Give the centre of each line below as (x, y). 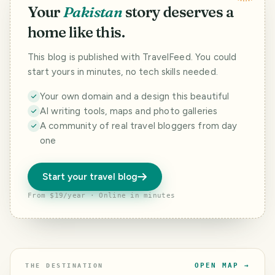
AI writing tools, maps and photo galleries (129, 111)
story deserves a (180, 12)
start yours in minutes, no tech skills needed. (123, 72)
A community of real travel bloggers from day (139, 126)
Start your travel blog (90, 176)
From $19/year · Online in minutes (102, 195)
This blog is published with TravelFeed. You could (132, 57)
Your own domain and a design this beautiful (135, 96)
